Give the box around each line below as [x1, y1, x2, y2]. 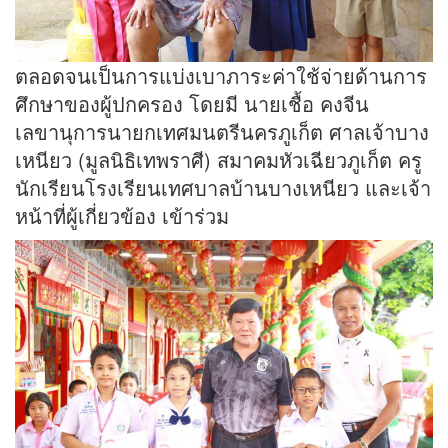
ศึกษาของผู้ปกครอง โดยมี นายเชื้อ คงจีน [15, 88, 369, 118]
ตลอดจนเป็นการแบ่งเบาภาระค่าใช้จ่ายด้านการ [15, 60, 427, 90]
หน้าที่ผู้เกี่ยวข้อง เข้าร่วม [15, 200, 229, 230]
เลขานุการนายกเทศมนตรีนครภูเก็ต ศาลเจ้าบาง [15, 116, 429, 146]
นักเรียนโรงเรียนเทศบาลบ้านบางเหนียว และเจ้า [15, 172, 431, 202]
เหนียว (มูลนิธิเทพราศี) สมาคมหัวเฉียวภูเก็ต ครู [15, 144, 422, 174]
